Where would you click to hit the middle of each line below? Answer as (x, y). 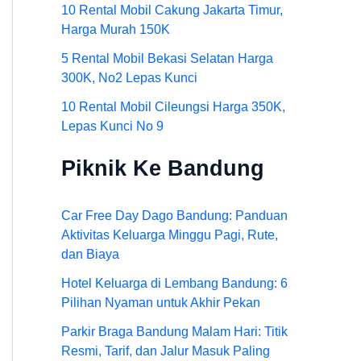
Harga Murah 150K (116, 29)
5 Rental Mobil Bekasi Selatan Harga (167, 58)
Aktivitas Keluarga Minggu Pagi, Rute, (170, 234)
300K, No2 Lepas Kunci (129, 77)
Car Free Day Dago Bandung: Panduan (174, 215)
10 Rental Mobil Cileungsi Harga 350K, (173, 106)
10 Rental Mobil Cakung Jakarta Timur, (172, 10)
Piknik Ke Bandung (163, 168)
